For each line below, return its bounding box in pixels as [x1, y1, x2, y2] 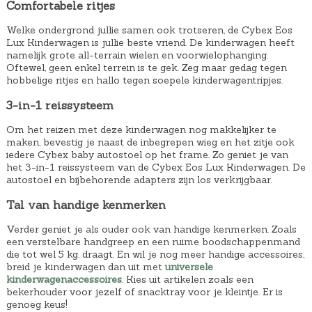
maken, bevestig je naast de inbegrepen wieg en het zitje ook [6, 136, 295, 149]
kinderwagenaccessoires [6, 272, 122, 286]
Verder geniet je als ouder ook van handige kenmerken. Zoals [6, 222, 297, 235]
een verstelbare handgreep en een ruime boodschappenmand [6, 235, 300, 248]
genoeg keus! [6, 297, 68, 311]
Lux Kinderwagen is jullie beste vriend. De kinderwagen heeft [6, 36, 295, 49]
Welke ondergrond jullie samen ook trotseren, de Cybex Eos [6, 24, 292, 37]
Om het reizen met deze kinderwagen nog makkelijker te [6, 123, 276, 136]
